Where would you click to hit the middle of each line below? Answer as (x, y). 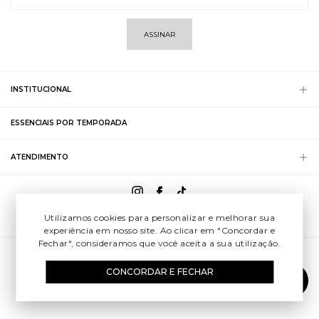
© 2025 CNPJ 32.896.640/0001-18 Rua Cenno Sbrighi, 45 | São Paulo (159, 252)
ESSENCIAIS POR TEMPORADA (69, 123)
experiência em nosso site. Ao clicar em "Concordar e (159, 230)
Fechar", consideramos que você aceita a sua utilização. (159, 243)
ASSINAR (159, 34)
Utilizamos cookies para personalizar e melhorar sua (159, 218)
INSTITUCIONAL (41, 89)
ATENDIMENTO (40, 157)
